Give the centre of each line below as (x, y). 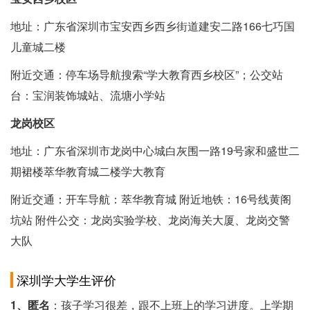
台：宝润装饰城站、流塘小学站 (88, 95)
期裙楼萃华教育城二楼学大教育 (88, 172)
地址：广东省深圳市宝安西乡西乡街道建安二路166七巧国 (153, 26)
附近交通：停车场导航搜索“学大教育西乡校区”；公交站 (147, 75)
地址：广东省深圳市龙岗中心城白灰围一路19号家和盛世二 (155, 151)
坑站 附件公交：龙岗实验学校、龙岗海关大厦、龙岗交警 (150, 220)
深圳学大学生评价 (66, 280)
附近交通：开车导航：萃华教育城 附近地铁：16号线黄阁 (151, 199)
